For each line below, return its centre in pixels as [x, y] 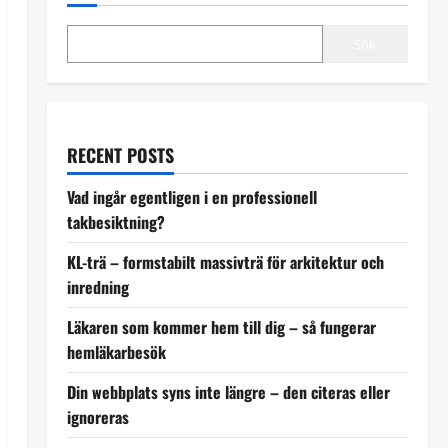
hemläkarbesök [116, 351]
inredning [97, 286]
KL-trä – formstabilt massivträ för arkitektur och [225, 261]
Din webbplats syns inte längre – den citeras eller [228, 391]
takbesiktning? [115, 221]
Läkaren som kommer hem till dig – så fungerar [221, 326]
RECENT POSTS [120, 154]
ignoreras [97, 416]
